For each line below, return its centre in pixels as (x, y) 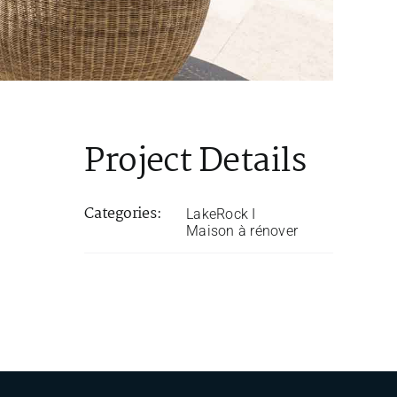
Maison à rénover (242, 230)
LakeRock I (221, 214)
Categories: (123, 214)
